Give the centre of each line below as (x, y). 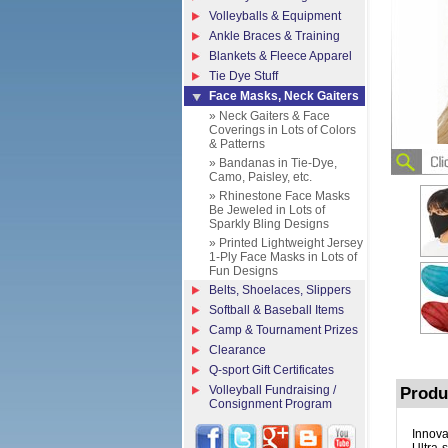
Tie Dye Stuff (243, 76)
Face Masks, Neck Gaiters (284, 96)
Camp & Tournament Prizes (283, 330)
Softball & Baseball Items (276, 310)
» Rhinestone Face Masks (279, 196)
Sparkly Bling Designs (269, 224)
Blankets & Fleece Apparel (280, 56)
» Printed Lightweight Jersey (286, 243)
